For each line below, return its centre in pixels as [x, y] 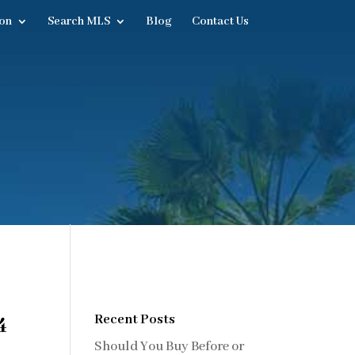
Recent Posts [135, 319]
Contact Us [220, 21]
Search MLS [78, 21]
